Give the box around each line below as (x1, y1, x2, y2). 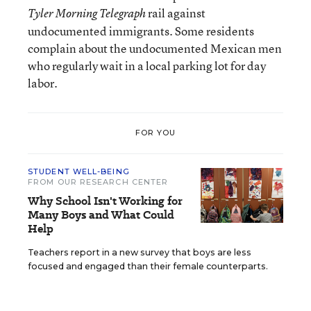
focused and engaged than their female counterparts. (28, 260, 268, 271)
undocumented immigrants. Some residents (28, 22, 254, 39)
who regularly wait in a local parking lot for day (28, 57, 266, 74)
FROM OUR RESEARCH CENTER (28, 176, 169, 187)
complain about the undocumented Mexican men (28, 40, 282, 56)
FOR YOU (135, 128, 176, 138)
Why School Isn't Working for (28, 192, 183, 209)
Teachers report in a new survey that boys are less (28, 246, 251, 258)
